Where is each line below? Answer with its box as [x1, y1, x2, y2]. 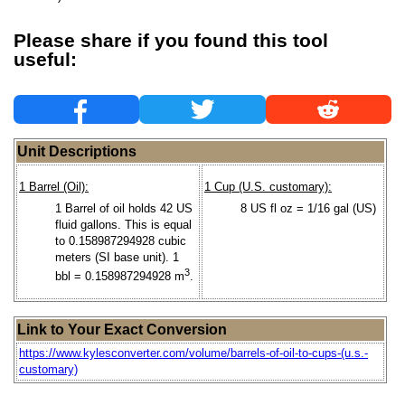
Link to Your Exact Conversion [17, 321, 227, 337]
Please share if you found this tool [14, 29, 328, 52]
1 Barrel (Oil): [19, 180, 89, 194]
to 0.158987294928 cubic [55, 233, 186, 248]
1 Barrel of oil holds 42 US [55, 201, 193, 215]
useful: [14, 48, 77, 71]
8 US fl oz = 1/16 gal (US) [240, 201, 376, 215]
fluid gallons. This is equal [55, 217, 192, 231]
